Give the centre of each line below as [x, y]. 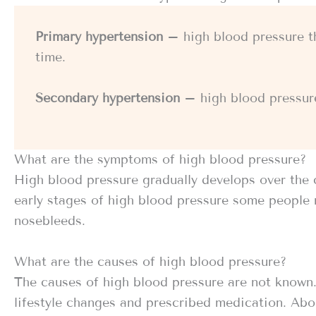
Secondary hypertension [108, 98]
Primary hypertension [101, 36]
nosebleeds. [50, 221]
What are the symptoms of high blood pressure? [160, 160]
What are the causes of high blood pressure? [150, 262]
